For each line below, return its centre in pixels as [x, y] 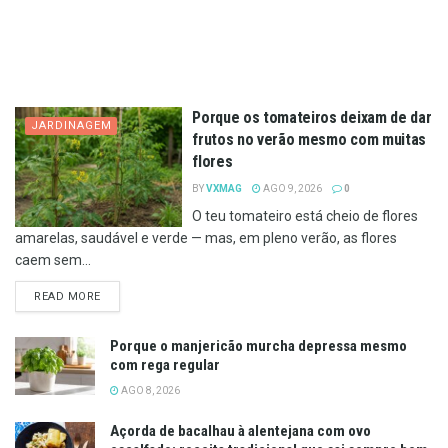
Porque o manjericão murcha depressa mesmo [258, 346]
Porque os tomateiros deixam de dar [312, 118]
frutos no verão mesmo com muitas [309, 140]
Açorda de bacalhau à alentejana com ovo [240, 431]
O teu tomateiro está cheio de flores [305, 216]
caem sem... [53, 260]
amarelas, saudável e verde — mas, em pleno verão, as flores [206, 238]
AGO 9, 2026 [292, 189]
